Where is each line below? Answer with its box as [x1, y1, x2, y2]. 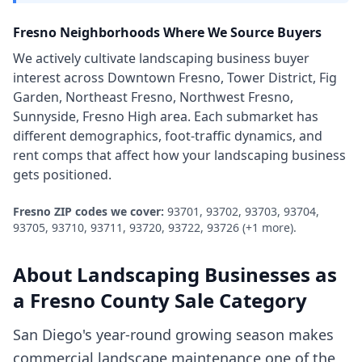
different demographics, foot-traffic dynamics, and [13, 127, 322, 145]
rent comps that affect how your [13, 146, 214, 164]
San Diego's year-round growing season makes [13, 325, 334, 344]
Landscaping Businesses [77, 261, 310, 288]
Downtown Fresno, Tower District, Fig [107, 69, 337, 86]
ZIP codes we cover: [51, 204, 164, 219]
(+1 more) [239, 220, 293, 235]
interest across [13, 69, 104, 86]
